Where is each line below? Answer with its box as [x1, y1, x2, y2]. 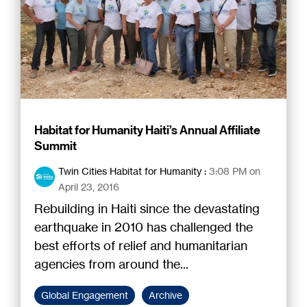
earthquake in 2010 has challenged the [34, 219, 253, 234]
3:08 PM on [209, 164, 260, 177]
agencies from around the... [34, 256, 188, 271]
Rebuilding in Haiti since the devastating [34, 200, 260, 216]
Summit [34, 138, 77, 153]
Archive [149, 288, 182, 302]
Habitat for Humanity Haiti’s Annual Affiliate [34, 122, 260, 138]
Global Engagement [41, 288, 128, 302]
